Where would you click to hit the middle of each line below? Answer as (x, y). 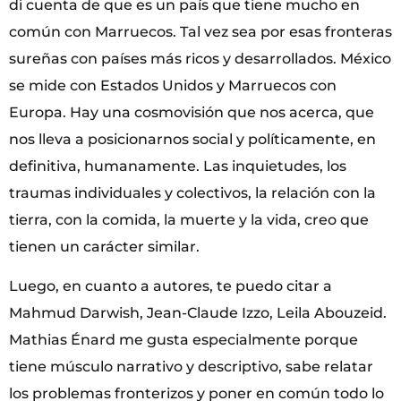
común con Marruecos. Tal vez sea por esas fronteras (200, 31)
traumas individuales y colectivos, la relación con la (192, 192)
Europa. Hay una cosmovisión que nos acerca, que (192, 112)
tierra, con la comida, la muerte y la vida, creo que (189, 219)
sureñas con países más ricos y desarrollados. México (200, 58)
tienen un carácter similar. (104, 246)
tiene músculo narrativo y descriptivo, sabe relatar (191, 367)
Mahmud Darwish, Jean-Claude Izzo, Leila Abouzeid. (198, 313)
